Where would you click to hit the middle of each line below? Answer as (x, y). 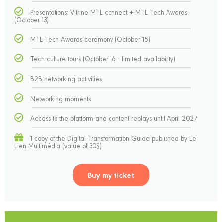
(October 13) (32, 19)
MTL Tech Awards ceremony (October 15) (90, 39)
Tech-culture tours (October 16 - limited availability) (103, 58)
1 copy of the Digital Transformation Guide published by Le (113, 138)
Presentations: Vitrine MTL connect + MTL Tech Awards (109, 12)
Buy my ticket (111, 175)
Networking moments (61, 98)
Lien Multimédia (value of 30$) (58, 145)
